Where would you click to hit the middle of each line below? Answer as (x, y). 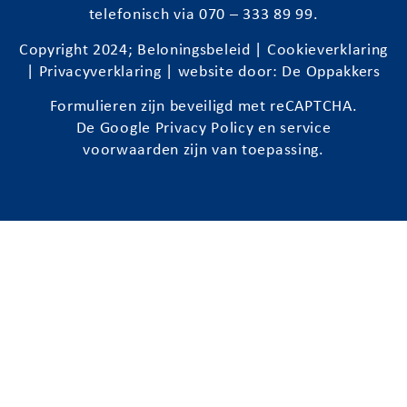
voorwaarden (131, 151)
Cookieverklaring (328, 50)
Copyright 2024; (78, 50)
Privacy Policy (204, 129)
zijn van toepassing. (251, 151)
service (306, 129)
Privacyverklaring (100, 72)
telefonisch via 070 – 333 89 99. (203, 15)
